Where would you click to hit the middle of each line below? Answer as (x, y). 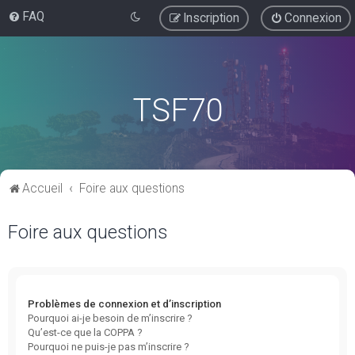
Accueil (42, 189)
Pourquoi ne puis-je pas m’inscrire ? (109, 346)
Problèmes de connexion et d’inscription (124, 303)
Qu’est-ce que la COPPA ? (85, 332)
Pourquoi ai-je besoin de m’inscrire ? (110, 318)
